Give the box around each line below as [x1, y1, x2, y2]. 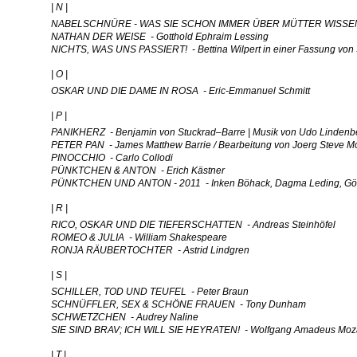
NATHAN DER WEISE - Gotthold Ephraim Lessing [51, 31, 269, 42]
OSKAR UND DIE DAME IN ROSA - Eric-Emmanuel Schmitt [51, 85, 310, 96]
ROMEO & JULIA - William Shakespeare [51, 232, 227, 243]
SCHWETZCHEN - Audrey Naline [51, 312, 198, 323]
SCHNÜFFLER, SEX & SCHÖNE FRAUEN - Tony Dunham [51, 299, 306, 310]
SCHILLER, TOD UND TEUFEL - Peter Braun [51, 286, 249, 297]
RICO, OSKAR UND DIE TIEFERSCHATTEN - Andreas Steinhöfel [51, 219, 335, 230]
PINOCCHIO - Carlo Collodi [51, 152, 173, 163]
